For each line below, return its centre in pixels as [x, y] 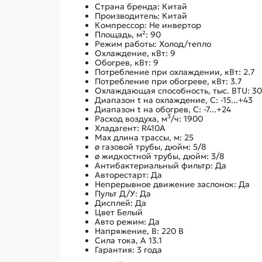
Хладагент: [118, 128]
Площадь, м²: [123, 34]
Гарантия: [116, 249]
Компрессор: [122, 25]
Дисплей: [115, 203]
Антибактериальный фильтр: [155, 165]
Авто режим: [122, 221]
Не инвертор [175, 25]
